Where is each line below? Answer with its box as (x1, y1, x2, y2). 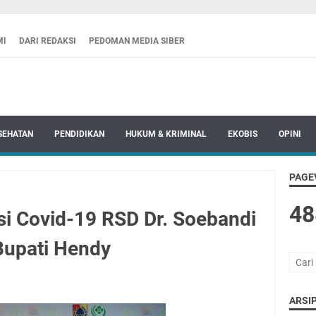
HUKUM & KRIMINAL (126, 129, 207, 139)
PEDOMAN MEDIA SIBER (89, 36, 185, 46)
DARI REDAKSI (19, 36, 76, 46)
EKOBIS (228, 129, 257, 139)
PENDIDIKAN (54, 129, 104, 139)
